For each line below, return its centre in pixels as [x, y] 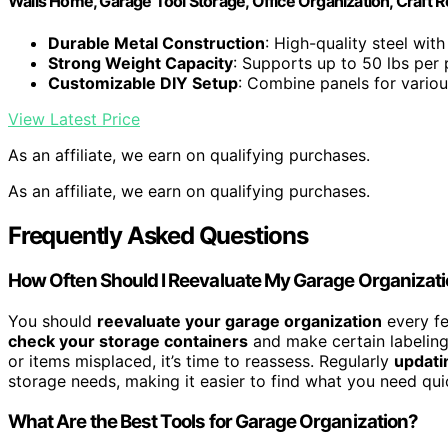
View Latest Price [74, 118]
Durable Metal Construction [156, 42]
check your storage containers [128, 341]
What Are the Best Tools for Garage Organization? [213, 421]
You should [52, 321]
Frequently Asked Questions [158, 235]
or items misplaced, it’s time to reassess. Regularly [201, 361]
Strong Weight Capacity [140, 62]
